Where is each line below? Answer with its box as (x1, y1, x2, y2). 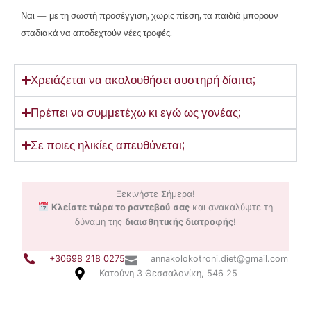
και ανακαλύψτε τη (189, 201, 273, 212)
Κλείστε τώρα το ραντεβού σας (51, 201, 190, 212)
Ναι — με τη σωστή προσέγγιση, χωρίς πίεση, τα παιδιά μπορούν (21, 9, 278, 21)
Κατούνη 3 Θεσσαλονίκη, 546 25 (99, 268, 238, 279)
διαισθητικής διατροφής (125, 216, 233, 227)
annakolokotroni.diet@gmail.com (151, 253, 288, 264)
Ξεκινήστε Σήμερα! (116, 188, 195, 199)
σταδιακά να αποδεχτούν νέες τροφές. (21, 26, 172, 38)
